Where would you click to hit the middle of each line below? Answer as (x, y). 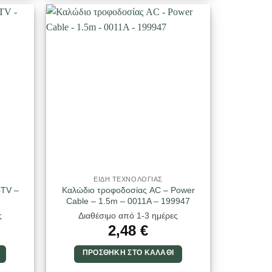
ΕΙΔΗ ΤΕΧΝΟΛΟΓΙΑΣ (128, 179)
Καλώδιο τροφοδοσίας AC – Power (128, 190)
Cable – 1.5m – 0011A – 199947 (128, 201)
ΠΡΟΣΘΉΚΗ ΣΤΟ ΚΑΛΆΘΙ (128, 252)
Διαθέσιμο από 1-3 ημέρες (128, 216)
